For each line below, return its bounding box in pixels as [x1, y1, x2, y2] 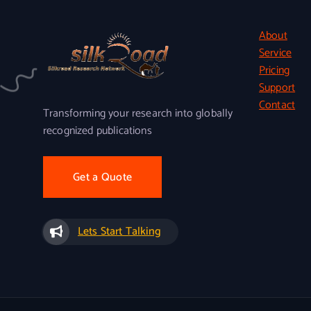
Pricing [259, 61, 290, 80]
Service [259, 44, 292, 62]
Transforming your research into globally [43, 104, 233, 124]
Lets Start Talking [78, 222, 161, 242]
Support [259, 78, 296, 97]
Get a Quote [73, 168, 133, 187]
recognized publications [43, 121, 152, 141]
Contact [259, 96, 296, 115]
